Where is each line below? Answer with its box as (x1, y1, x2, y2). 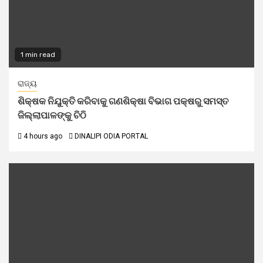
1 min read (21, 50, 55, 59)
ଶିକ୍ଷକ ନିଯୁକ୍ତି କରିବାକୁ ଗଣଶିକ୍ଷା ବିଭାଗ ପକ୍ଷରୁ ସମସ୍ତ (18, 96, 228, 107)
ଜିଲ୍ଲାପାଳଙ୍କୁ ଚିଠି (18, 110, 86, 121)
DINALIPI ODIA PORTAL (75, 132, 148, 140)
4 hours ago (22, 132, 62, 140)
